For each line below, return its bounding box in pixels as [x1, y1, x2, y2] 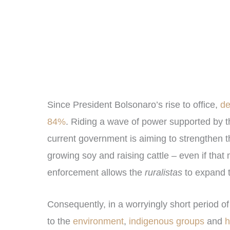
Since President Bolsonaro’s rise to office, [47, 99, 218, 110]
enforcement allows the [47, 167, 145, 178]
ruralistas [145, 167, 182, 178]
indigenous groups [129, 216, 204, 226]
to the [47, 216, 73, 226]
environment [73, 216, 124, 226]
